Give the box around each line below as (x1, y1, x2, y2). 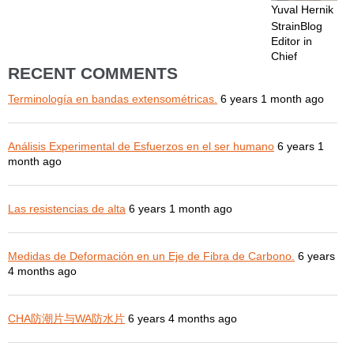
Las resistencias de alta (8, 202, 126, 216)
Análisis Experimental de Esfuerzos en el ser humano (8, 140, 274, 153)
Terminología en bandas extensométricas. (8, 92, 217, 106)
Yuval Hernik (271, 3, 334, 17)
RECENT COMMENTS (8, 64, 178, 83)
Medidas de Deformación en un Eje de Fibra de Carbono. (8, 250, 295, 263)
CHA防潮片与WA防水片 (8, 312, 125, 326)
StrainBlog (271, 20, 323, 33)
